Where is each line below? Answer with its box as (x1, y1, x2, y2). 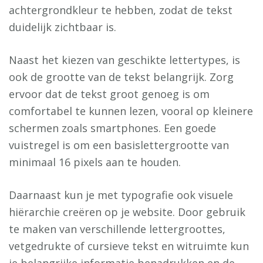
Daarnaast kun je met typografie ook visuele (9, 188, 233, 203)
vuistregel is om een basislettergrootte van (9, 138, 229, 153)
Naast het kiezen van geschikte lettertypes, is (9, 53, 240, 68)
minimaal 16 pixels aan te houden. (9, 155, 181, 170)
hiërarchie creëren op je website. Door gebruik (9, 205, 245, 220)
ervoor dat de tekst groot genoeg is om (9, 87, 210, 102)
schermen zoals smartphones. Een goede (9, 121, 216, 136)
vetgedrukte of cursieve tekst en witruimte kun (9, 239, 249, 254)
